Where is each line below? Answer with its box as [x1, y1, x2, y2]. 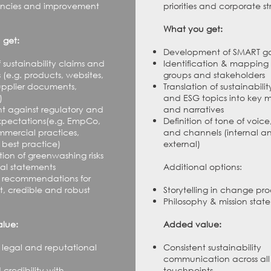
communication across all [163, 253, 270, 264]
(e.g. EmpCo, [45, 115, 100, 126]
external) [163, 138, 200, 149]
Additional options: [163, 161, 244, 172]
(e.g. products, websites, [2, 69, 103, 80]
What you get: [163, 23, 223, 34]
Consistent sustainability [163, 241, 261, 253]
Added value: [163, 218, 221, 230]
